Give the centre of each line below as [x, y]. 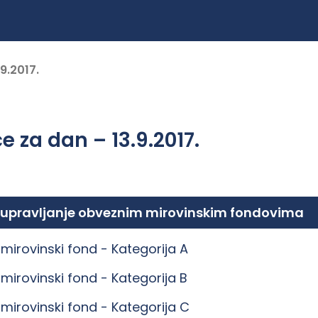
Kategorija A [150, 249]
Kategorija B [149, 278]
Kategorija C [150, 307]
